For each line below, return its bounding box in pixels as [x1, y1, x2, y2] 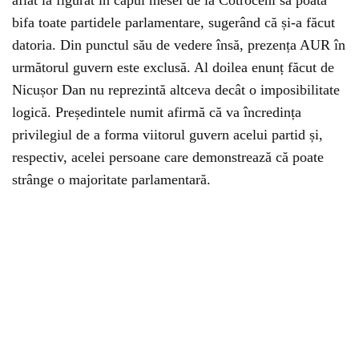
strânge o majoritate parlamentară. [12, 171, 211, 188]
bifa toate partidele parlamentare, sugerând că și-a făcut [12, 14, 335, 31]
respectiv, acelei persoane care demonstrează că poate [12, 149, 324, 166]
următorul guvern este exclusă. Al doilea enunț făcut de [12, 59, 334, 76]
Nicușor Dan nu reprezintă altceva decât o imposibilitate [12, 82, 340, 99]
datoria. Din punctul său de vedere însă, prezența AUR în [12, 37, 345, 54]
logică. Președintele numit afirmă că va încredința [12, 104, 301, 121]
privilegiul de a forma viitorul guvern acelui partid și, [12, 127, 323, 143]
